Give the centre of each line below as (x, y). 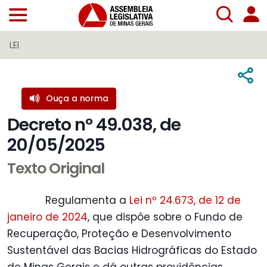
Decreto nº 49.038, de (94, 125)
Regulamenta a (87, 201)
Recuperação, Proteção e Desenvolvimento (119, 234)
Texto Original (56, 169)
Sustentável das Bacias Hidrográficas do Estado (132, 251)
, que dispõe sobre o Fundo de (165, 217)
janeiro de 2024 (47, 217)
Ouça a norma (77, 99)
